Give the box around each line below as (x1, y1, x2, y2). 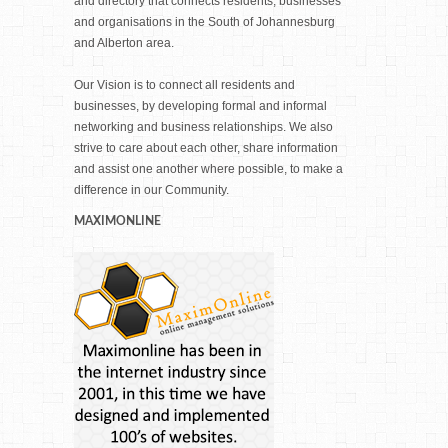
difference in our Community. (74, 183, 229, 197)
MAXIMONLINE (74, 215, 161, 227)
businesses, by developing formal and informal (74, 99, 327, 113)
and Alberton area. (74, 36, 174, 50)
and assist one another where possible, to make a (74, 162, 343, 176)
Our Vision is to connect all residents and (74, 78, 295, 92)
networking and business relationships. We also (74, 120, 333, 134)
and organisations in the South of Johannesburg (74, 15, 335, 29)
